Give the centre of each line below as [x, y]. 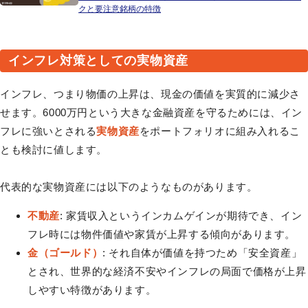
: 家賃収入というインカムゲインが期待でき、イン [181, 216]
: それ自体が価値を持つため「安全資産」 [202, 253]
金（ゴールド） [65, 253]
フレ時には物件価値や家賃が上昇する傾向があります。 [162, 234]
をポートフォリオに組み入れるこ [220, 131]
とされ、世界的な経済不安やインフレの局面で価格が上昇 [167, 272]
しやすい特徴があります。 [92, 290]
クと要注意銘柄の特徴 [120, 9]
